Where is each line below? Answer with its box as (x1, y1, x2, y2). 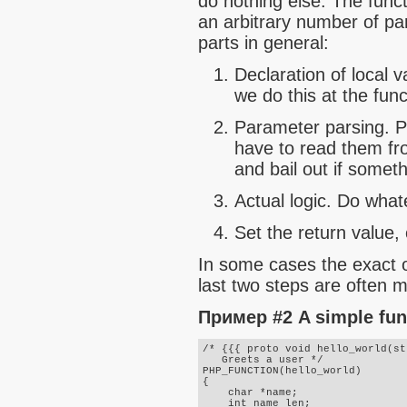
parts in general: (198, 33, 329, 54)
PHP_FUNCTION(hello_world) (203, 365, 362, 377)
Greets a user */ (203, 354, 323, 366)
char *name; (203, 387, 298, 399)
